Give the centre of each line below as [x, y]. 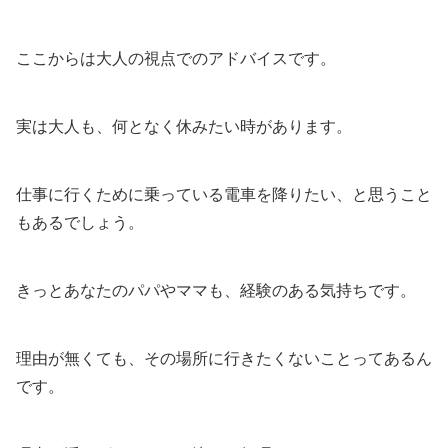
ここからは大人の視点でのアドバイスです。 [176, 58]
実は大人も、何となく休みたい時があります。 [184, 126]
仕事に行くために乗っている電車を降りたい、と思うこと [224, 194]
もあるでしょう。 [80, 222]
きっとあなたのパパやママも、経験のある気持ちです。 [216, 290]
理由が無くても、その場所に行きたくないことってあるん [224, 358]
